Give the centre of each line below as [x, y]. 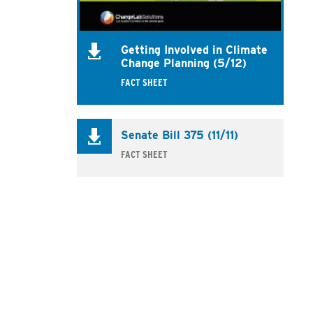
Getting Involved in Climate [194, 50]
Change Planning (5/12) [183, 64]
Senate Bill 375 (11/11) [179, 136]
